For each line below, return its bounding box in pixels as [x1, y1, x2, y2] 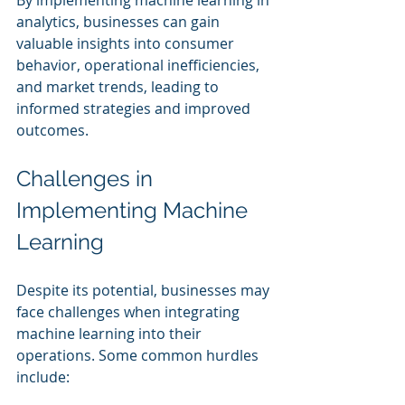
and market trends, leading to [16, 76, 222, 97]
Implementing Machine [16, 196, 253, 223]
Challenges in [16, 165, 158, 192]
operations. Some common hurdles [16, 344, 262, 365]
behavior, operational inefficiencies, [16, 54, 263, 75]
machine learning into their [16, 323, 205, 344]
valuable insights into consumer [16, 33, 238, 53]
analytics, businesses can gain [16, 11, 223, 32]
